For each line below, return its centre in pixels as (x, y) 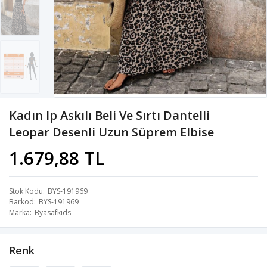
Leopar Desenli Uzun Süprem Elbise (111, 132)
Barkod (21, 202)
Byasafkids (53, 213)
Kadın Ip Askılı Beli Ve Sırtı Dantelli (109, 116)
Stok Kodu (26, 191)
